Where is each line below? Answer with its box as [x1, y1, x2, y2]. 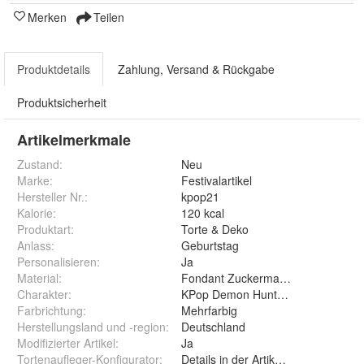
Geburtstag [181, 237, 239, 254]
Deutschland [181, 318, 245, 336]
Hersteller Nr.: [17, 188, 88, 206]
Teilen [90, 9, 124, 26]
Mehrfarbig [181, 302, 237, 319]
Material [17, 270, 58, 287]
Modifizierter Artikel [17, 335, 115, 352]
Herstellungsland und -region [17, 318, 166, 336]
